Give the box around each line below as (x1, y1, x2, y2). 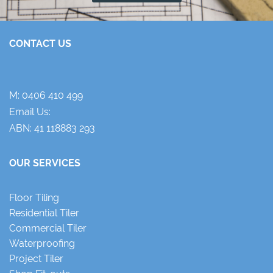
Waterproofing (9, 237, 75, 249)
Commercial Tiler (9, 222, 87, 234)
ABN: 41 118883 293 (9, 122, 95, 134)
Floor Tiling (9, 191, 59, 204)
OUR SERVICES (9, 157, 80, 169)
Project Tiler (9, 252, 63, 264)
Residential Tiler (9, 207, 79, 219)
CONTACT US (9, 37, 71, 49)
